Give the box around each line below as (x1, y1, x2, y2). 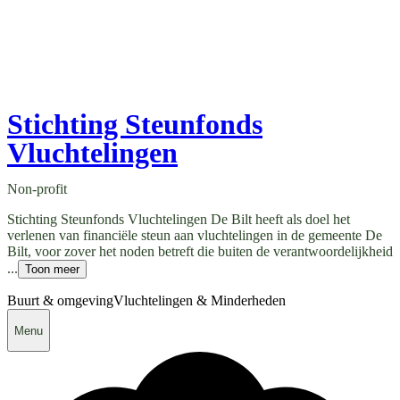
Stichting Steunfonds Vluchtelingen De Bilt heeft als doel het (7, 212, 350, 228)
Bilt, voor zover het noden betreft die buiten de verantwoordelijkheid (7, 244, 393, 260)
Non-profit (7, 181, 67, 197)
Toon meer (25, 262, 79, 277)
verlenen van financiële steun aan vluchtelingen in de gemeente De (7, 228, 382, 244)
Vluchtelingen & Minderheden (113, 293, 286, 309)
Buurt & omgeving (7, 293, 113, 309)
